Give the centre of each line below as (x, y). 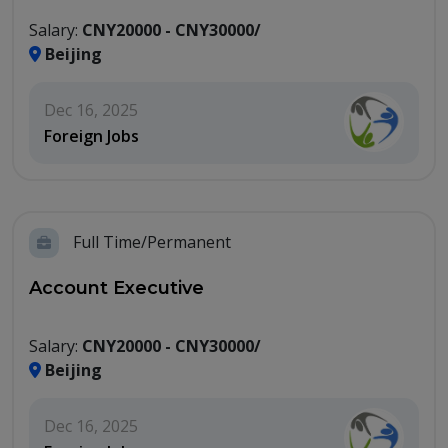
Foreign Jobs (91, 136)
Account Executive (116, 288)
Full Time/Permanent (150, 242)
